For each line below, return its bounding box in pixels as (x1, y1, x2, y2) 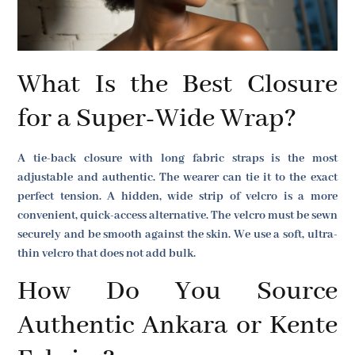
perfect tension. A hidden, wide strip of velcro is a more (17, 189, 338, 204)
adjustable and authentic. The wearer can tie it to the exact (17, 170, 338, 185)
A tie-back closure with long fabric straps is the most (17, 151, 338, 166)
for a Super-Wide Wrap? (17, 102, 297, 136)
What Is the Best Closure (17, 68, 338, 102)
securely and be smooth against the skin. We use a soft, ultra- (17, 227, 338, 242)
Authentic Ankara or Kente (17, 308, 338, 342)
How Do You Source (17, 274, 338, 308)
